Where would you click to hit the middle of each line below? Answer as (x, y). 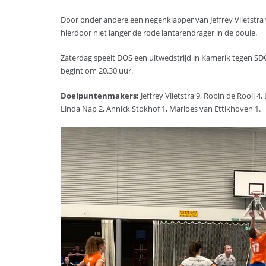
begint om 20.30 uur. (97, 71)
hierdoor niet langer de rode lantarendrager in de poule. (159, 33)
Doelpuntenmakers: (100, 96)
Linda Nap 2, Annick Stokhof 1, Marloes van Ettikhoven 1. (161, 109)
